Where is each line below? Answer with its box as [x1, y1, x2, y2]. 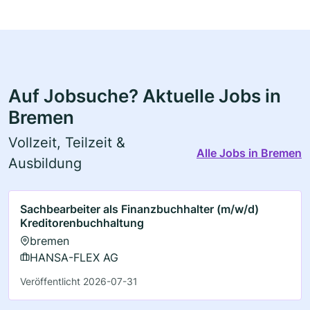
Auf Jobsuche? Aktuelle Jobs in [8, 84, 281, 107]
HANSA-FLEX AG [30, 250, 118, 264]
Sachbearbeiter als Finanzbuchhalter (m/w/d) [20, 201, 259, 216]
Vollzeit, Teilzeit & [8, 134, 125, 151]
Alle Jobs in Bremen [197, 145, 302, 160]
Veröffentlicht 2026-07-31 [20, 275, 138, 287]
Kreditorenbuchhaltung [20, 215, 144, 230]
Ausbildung [8, 154, 82, 172]
